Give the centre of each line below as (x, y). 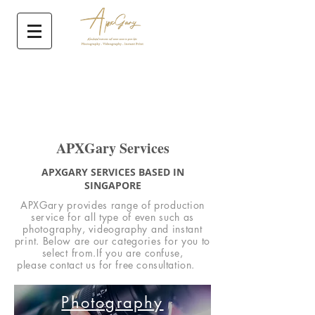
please (34, 265)
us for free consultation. (140, 265)
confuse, (164, 253)
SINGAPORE (112, 185)
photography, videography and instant (112, 229)
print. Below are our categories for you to (112, 241)
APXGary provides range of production (112, 205)
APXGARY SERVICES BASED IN (112, 172)
